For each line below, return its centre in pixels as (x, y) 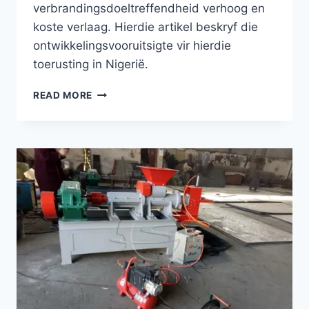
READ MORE (63, 95)
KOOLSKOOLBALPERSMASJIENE (172, 149)
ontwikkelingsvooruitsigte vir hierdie (132, 45)
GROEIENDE (121, 91)
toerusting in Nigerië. (91, 64)
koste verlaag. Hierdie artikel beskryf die (146, 27)
